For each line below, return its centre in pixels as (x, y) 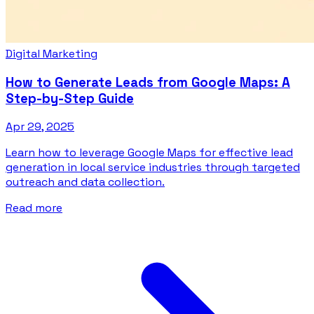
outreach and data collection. (85, 182)
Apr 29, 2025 (40, 127)
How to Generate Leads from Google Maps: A (148, 82)
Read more (34, 208)
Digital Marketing (52, 53)
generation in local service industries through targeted (153, 168)
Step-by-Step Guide (70, 98)
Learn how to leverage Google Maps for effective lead (149, 153)
